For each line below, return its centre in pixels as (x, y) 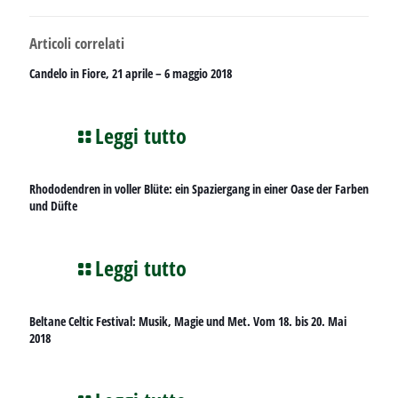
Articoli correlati (77, 43)
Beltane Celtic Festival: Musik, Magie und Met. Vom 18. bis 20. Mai (188, 321)
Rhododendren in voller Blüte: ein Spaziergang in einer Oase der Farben (199, 189)
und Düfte (53, 206)
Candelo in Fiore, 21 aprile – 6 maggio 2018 (131, 73)
